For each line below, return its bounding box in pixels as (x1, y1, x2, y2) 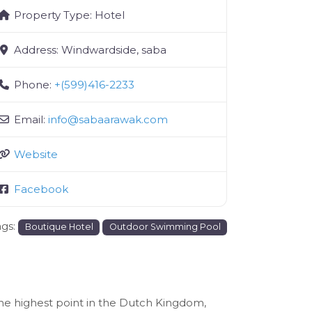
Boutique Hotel (24, 221, 93, 232)
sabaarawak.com (78, 113, 168, 126)
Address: (13, 43, 61, 56)
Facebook (13, 182, 68, 196)
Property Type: (13, 8, 95, 22)
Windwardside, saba (61, 43, 166, 56)
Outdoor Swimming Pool (109, 221, 221, 232)
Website (13, 148, 58, 161)
